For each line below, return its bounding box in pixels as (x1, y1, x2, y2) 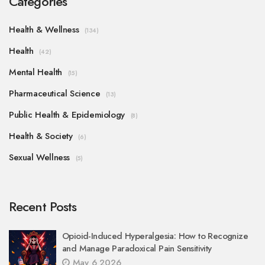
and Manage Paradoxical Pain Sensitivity (62, 242, 212, 256)
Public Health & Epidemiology (9, 108, 125, 122)
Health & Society (9, 130, 73, 143)
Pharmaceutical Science (9, 87, 101, 101)
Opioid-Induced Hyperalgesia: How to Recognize (62, 230, 248, 243)
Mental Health (9, 66, 62, 79)
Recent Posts (9, 197, 77, 216)
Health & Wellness (9, 23, 79, 37)
